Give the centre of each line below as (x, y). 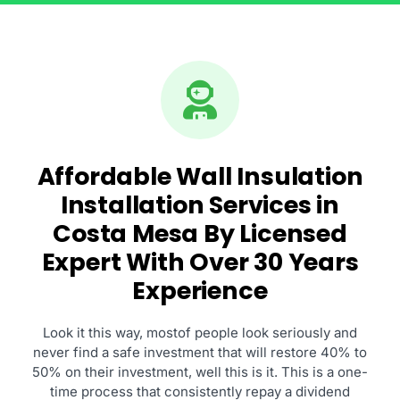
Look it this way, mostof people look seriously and (200, 332)
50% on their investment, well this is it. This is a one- (200, 371)
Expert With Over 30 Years (200, 262)
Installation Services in (200, 204)
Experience (200, 290)
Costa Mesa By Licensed (200, 233)
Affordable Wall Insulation (200, 176)
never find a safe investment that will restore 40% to (200, 352)
